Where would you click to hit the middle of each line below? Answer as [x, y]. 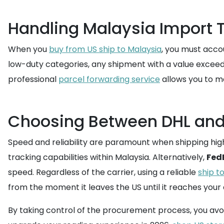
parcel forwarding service [109, 79]
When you [28, 49]
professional [33, 79]
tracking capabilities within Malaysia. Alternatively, [107, 157]
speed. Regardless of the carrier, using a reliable [103, 172]
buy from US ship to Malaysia [105, 49]
